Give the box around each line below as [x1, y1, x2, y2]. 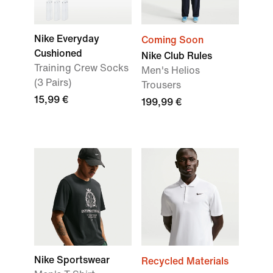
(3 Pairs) [34, 77, 71, 88]
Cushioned [34, 48, 82, 58]
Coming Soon [141, 35, 204, 45]
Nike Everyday [34, 34, 99, 44]
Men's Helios [141, 65, 200, 76]
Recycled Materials [141, 256, 229, 266]
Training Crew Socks [34, 63, 129, 73]
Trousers [141, 80, 181, 90]
